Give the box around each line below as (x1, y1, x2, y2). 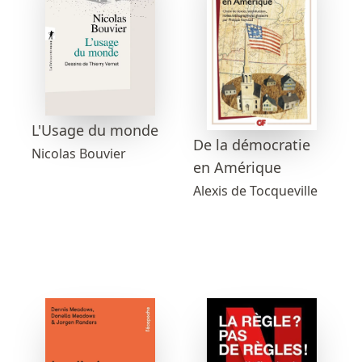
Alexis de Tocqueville (193, 181, 318, 200)
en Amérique (193, 157, 281, 177)
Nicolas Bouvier (32, 145, 126, 163)
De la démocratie (193, 134, 310, 154)
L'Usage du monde (32, 120, 158, 141)
